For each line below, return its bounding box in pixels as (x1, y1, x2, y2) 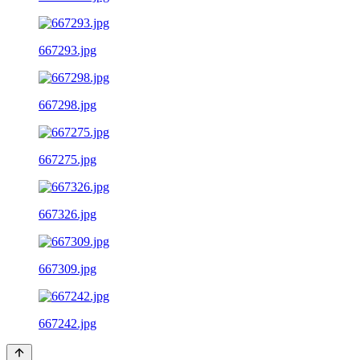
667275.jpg (39, 152, 96, 166)
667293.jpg (39, 43, 96, 57)
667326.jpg (39, 207, 96, 221)
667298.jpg (39, 97, 96, 112)
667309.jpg (39, 261, 96, 276)
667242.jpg (39, 316, 96, 330)
